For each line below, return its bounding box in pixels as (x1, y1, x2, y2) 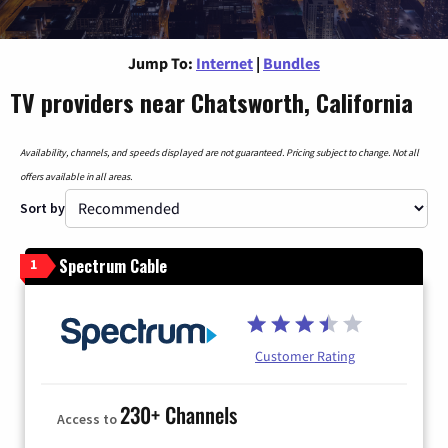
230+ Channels (120, 399, 237, 431)
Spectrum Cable (59, 253, 167, 278)
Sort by (20, 198, 65, 217)
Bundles (263, 52, 320, 73)
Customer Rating (255, 346, 355, 365)
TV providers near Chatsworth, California (10, 83, 413, 120)
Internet (196, 52, 253, 73)
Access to (57, 410, 120, 429)
